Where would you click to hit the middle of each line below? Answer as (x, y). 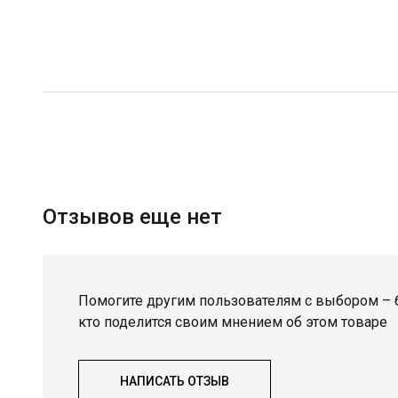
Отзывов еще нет (132, 217)
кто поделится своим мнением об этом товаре (233, 322)
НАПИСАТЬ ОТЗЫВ (175, 381)
